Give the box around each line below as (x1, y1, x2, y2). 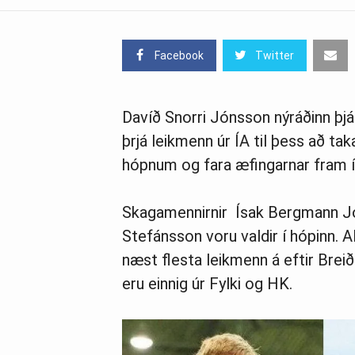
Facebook (155, 49, 204, 62)
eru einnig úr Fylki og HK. (122, 274, 292, 293)
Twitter (255, 49, 294, 62)
